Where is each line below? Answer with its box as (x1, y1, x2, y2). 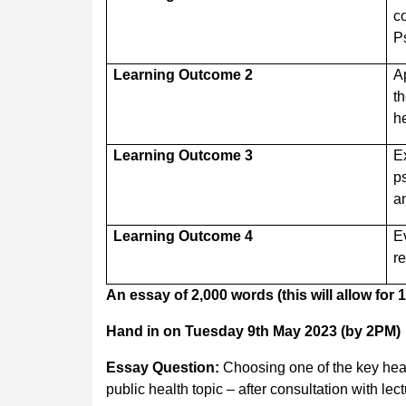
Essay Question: (106, 359, 219, 375)
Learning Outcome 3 (113, 147, 254, 163)
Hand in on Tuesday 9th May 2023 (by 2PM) (106, 323, 401, 339)
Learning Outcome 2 (113, 66, 254, 82)
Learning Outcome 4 (113, 227, 254, 244)
